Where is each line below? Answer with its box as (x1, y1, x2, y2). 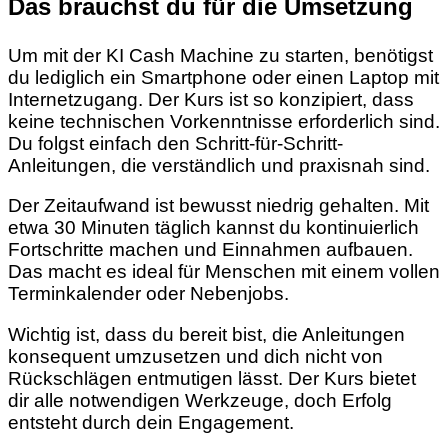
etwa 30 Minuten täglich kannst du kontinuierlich (8, 217, 419, 239)
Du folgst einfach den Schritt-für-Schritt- (8, 132, 343, 154)
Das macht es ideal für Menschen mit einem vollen (8, 261, 440, 283)
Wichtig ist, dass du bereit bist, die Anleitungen (8, 324, 405, 346)
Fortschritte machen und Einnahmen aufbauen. (8, 239, 413, 261)
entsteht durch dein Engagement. (8, 412, 294, 434)
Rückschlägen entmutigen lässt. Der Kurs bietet (8, 368, 416, 390)
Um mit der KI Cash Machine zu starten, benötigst (8, 44, 433, 66)
